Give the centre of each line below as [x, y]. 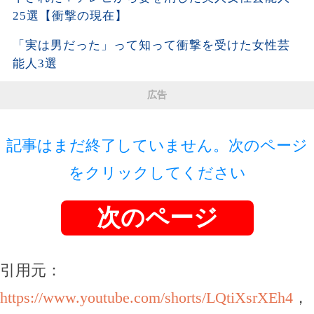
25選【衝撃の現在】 [70, 16]
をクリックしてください [157, 173]
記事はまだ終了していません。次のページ [157, 146]
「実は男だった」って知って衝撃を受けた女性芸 [151, 46]
